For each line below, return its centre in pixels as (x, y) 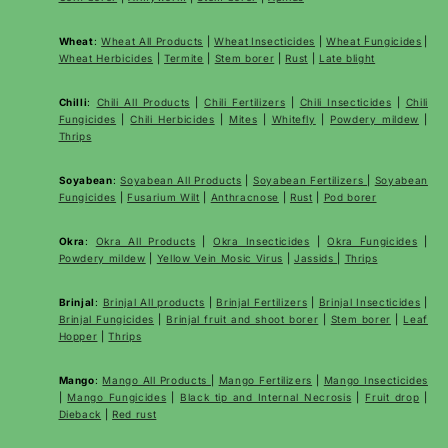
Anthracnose (244, 196)
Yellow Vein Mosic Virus (219, 257)
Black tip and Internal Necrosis (266, 396)
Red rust (134, 413)
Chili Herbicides (172, 118)
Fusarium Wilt (163, 196)
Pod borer (350, 196)
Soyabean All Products (181, 179)
